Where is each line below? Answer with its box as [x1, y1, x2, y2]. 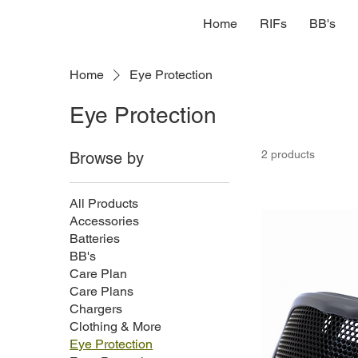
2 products [261, 147, 316, 161]
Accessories [70, 213, 140, 229]
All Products [70, 195, 139, 211]
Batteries [70, 230, 121, 246]
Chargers [70, 300, 123, 316]
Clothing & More [70, 318, 162, 334]
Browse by [70, 148, 145, 168]
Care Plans [70, 283, 134, 299]
